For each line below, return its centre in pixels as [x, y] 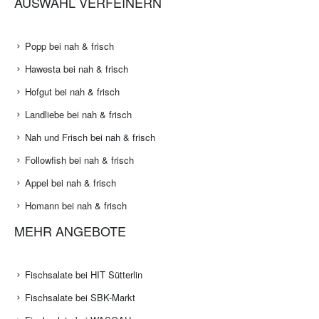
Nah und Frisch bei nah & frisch [90, 137]
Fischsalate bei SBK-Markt [80, 298]
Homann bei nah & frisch [76, 206]
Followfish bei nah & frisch [79, 160]
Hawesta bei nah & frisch [77, 69]
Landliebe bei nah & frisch [78, 115]
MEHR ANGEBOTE [70, 231]
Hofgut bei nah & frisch [72, 92]
